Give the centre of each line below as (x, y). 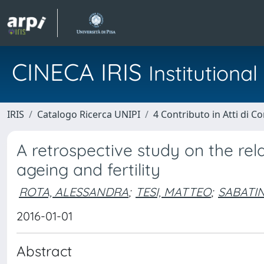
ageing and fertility (88, 169)
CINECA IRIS (80, 72)
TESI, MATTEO (173, 192)
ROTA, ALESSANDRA (74, 192)
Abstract (44, 251)
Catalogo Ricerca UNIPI (89, 114)
